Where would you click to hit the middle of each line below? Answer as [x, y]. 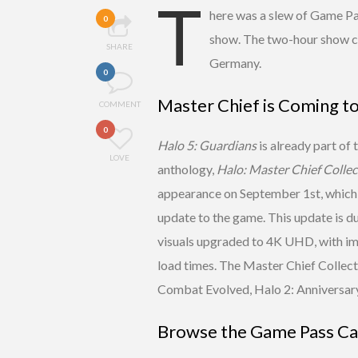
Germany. [235, 62]
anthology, [187, 169]
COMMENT [119, 103]
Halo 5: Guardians [207, 145]
